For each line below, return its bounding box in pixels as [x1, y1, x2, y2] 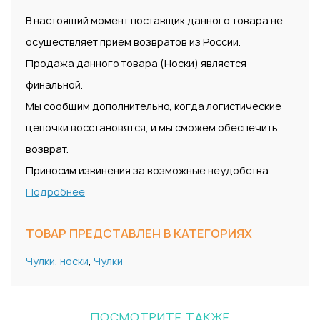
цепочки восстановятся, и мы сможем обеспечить [26, 121, 278, 135]
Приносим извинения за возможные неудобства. [26, 164, 271, 178]
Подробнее [26, 185, 85, 199]
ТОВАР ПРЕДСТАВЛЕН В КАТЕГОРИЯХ [26, 226, 252, 242]
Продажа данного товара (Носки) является [26, 56, 246, 71]
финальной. [26, 78, 83, 92]
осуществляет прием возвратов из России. [26, 35, 241, 49]
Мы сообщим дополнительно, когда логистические [26, 99, 281, 114]
